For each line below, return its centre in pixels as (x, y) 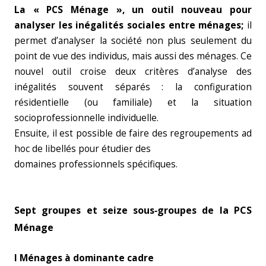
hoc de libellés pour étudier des (83, 149)
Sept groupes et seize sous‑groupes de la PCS (133, 210)
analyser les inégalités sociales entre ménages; (131, 25)
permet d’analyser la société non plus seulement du (133, 41)
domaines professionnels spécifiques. (97, 164)
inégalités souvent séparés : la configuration (133, 87)
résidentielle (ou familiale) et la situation (133, 102)
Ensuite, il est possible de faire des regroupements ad (133, 133)
